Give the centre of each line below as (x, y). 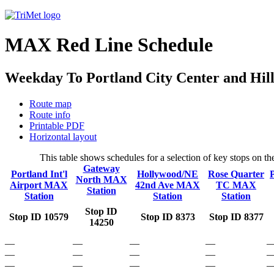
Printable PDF (57, 125)
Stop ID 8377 (236, 217)
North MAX (101, 179)
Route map (50, 103)
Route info (50, 114)
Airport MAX (39, 185)
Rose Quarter (236, 174)
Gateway (101, 168)
